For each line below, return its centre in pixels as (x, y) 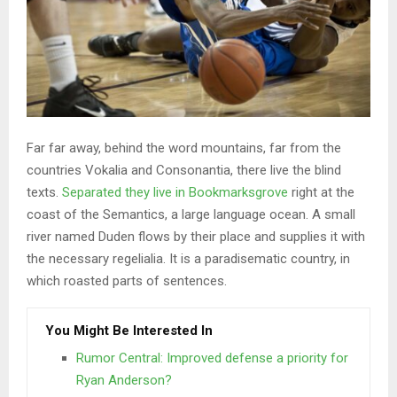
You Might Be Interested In (129, 330)
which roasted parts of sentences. (127, 280)
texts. (44, 192)
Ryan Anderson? (124, 380)
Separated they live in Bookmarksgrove (175, 192)
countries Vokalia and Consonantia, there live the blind (184, 170)
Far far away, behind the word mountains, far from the (184, 148)
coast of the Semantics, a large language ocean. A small (191, 214)
